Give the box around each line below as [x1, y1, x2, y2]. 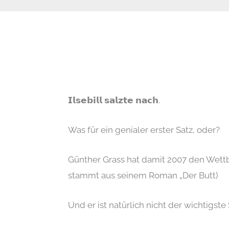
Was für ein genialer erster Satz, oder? [68, 124, 220, 135]
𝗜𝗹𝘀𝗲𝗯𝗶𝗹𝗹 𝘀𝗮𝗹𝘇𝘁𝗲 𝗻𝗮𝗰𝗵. [68, 95, 161, 105]
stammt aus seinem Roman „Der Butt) [68, 170, 219, 181]
